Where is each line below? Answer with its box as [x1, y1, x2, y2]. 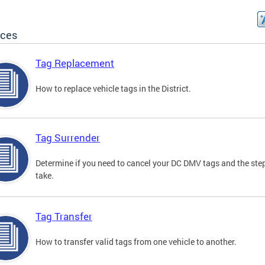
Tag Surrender [35, 131, 100, 145]
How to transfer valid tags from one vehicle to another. [35, 236, 237, 248]
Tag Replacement [35, 56, 114, 70]
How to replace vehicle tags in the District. [35, 83, 191, 95]
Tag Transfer [35, 209, 92, 224]
